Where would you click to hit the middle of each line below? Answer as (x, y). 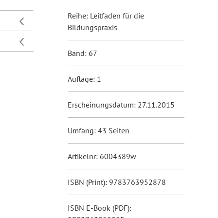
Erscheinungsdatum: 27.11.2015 (121, 105)
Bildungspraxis (92, 27)
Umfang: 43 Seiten (98, 130)
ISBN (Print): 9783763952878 (117, 182)
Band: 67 (82, 53)
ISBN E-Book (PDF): (99, 208)
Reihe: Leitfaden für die (106, 16)
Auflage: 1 (84, 79)
